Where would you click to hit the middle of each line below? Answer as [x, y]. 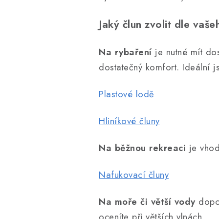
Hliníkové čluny [129, 121]
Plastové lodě [127, 94]
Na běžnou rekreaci [142, 148]
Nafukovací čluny [134, 175]
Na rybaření [125, 52]
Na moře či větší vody [147, 202]
